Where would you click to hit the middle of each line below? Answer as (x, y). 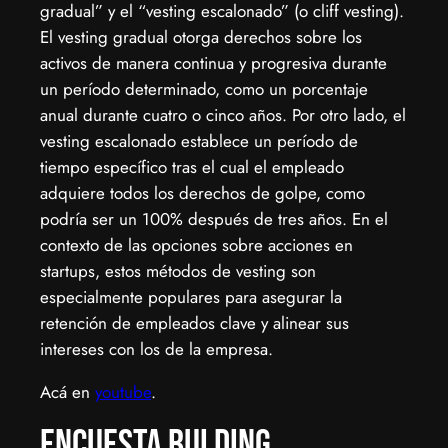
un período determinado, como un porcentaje (204, 89)
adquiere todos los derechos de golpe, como (202, 193)
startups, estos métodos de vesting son (178, 271)
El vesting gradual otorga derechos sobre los (201, 37)
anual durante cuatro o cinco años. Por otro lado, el (223, 115)
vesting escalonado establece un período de (199, 141)
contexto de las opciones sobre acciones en (196, 245)
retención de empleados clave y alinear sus (194, 323)
